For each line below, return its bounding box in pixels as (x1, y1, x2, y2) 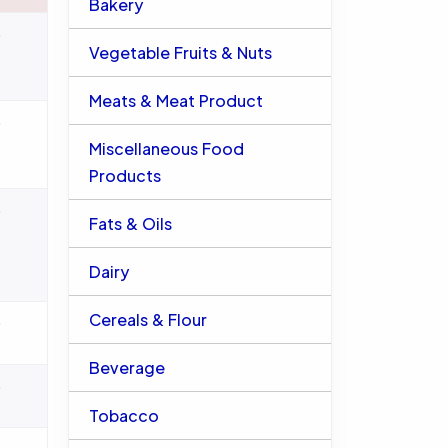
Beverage (88, 357, 165, 378)
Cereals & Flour (88, 309, 207, 330)
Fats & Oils (88, 213, 172, 234)
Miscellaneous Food (88, 138, 244, 159)
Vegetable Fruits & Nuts (88, 42, 272, 63)
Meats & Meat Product (88, 90, 263, 111)
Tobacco (88, 405, 159, 426)
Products (88, 165, 161, 186)
